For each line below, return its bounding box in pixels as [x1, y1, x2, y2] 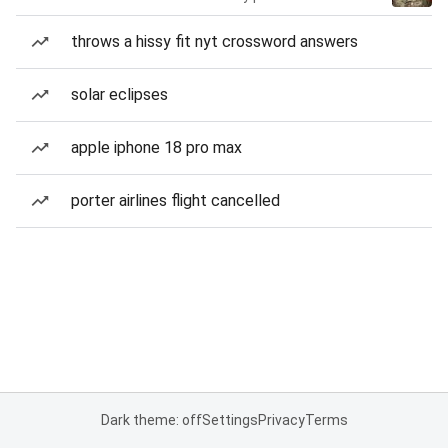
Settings [201, 412, 258, 428]
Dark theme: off [100, 412, 202, 428]
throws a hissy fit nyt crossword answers [71, 32, 358, 51]
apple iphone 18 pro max [71, 138, 242, 157]
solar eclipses [71, 85, 168, 104]
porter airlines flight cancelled [71, 191, 280, 210]
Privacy [257, 412, 305, 428]
